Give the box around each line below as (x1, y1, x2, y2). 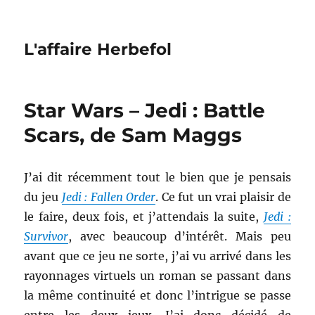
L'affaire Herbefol (24, 39, 172, 59)
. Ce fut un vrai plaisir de (155, 190, 291, 204)
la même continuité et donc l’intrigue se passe (24, 288, 291, 302)
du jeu (24, 190, 62, 204)
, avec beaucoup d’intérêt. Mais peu (68, 229, 291, 243)
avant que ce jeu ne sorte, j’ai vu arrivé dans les (24, 249, 291, 263)
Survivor (24, 229, 69, 243)
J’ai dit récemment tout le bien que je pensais (24, 170, 291, 184)
